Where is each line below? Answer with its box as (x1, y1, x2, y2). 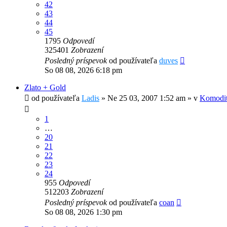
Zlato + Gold (24, 83, 66, 92)
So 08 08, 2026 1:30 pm (45, 208, 122, 217)
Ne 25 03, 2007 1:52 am (107, 94, 185, 103)
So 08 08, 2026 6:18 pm (45, 66, 122, 75)
